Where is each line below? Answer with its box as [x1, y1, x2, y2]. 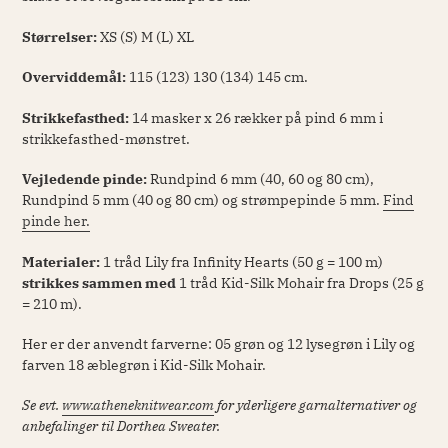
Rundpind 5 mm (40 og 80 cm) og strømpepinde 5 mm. [22, 191, 383, 210]
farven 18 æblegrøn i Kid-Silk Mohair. [22, 356, 269, 374]
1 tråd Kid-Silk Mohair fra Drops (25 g [179, 273, 424, 292]
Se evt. [22, 396, 62, 415]
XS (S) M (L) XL [100, 27, 194, 46]
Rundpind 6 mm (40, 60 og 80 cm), [150, 170, 374, 189]
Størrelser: [22, 27, 97, 46]
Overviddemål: [22, 68, 126, 87]
